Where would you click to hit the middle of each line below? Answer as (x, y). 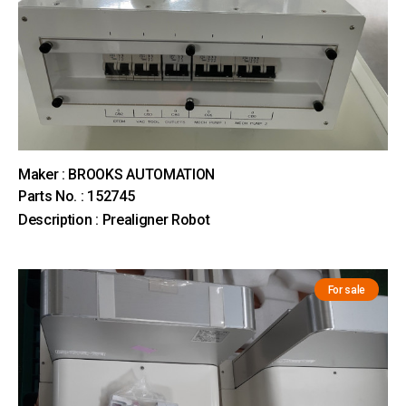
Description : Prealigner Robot (114, 220)
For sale (346, 290)
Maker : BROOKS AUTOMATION (116, 174)
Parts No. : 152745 (77, 196)
